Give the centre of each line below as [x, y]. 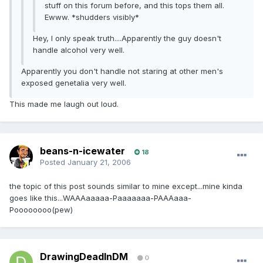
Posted [54, 162]
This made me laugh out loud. [64, 104]
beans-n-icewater [82, 151]
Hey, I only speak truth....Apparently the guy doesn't [127, 38]
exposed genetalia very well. [74, 83]
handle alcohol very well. [79, 50]
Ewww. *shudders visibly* [92, 17]
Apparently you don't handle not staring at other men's [122, 71]
